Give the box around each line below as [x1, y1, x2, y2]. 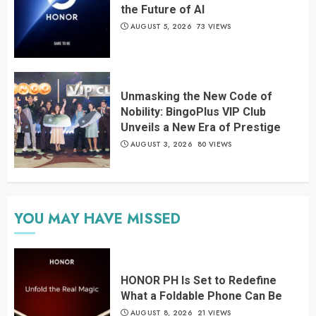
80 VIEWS [197, 139, 232, 150]
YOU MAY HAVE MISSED [14, 208, 181, 229]
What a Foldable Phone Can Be [121, 289, 282, 303]
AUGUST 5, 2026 [130, 21, 191, 32]
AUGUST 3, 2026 [130, 139, 192, 150]
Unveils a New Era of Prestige [121, 121, 281, 135]
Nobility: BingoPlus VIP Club [121, 105, 266, 119]
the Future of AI [121, 3, 205, 17]
